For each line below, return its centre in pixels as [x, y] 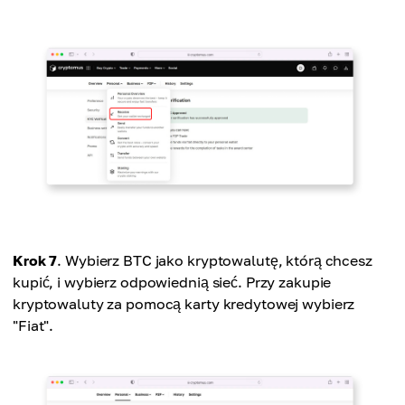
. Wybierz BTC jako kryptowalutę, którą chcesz [215, 260]
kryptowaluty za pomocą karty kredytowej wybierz [184, 303]
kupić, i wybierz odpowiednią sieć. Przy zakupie [172, 282]
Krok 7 [35, 260]
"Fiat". [33, 325]
